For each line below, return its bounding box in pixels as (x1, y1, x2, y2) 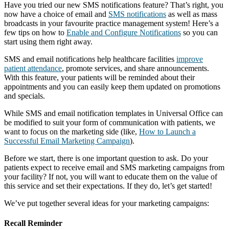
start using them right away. (4, 37, 93, 46)
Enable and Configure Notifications (66, 28, 181, 37)
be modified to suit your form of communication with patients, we (4, 118, 215, 127)
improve (176, 54, 203, 63)
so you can (181, 28, 218, 37)
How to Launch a (139, 127, 196, 136)
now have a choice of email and (4, 9, 108, 18)
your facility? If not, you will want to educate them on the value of (4, 172, 217, 181)
